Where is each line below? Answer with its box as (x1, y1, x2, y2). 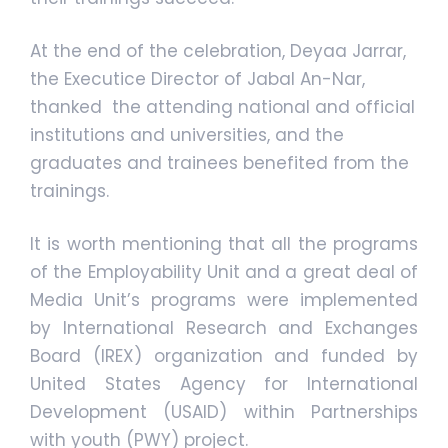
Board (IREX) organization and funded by (30, 344, 418, 369)
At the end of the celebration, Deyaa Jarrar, (30, 39, 406, 64)
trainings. (30, 179, 109, 204)
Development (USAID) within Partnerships (30, 400, 418, 425)
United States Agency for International (30, 372, 418, 397)
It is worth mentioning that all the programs (30, 232, 418, 257)
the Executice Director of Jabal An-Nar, (30, 67, 365, 92)
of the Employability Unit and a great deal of (30, 260, 418, 285)
